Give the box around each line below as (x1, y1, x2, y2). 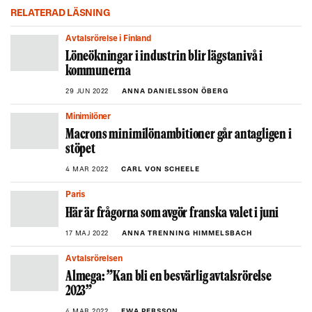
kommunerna (65, 65, 132, 79)
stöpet (65, 143, 95, 157)
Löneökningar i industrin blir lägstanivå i (65, 50, 263, 64)
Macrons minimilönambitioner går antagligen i (65, 128, 292, 142)
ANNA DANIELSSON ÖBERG (121, 88, 229, 95)
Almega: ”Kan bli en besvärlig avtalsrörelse (65, 270, 272, 284)
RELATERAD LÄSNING (10, 8, 111, 19)
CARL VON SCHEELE (121, 166, 200, 173)
